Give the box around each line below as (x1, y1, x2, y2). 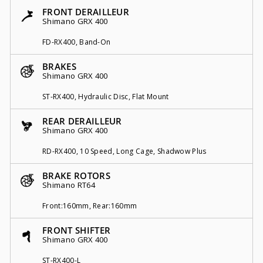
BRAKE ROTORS (42, 169, 110, 181)
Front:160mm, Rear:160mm (42, 200, 137, 211)
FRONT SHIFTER (42, 224, 111, 236)
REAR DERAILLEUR (42, 114, 122, 127)
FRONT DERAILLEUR (42, 5, 130, 18)
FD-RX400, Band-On (42, 36, 111, 47)
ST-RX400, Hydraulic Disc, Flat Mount (42, 91, 169, 102)
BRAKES (42, 60, 76, 72)
